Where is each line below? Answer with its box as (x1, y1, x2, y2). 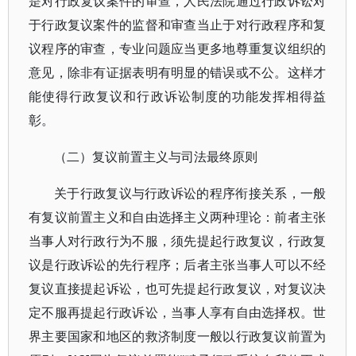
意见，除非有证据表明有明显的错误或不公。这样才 (29, 64, 327, 81)
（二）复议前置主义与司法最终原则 (54, 148, 257, 165)
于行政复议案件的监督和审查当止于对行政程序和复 (29, 16, 327, 33)
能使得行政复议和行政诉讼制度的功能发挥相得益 (29, 87, 327, 105)
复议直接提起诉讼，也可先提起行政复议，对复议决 (29, 280, 327, 297)
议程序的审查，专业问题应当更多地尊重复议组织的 (29, 40, 327, 57)
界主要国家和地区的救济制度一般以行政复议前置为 (29, 327, 327, 345)
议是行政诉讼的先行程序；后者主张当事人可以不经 (29, 256, 327, 273)
